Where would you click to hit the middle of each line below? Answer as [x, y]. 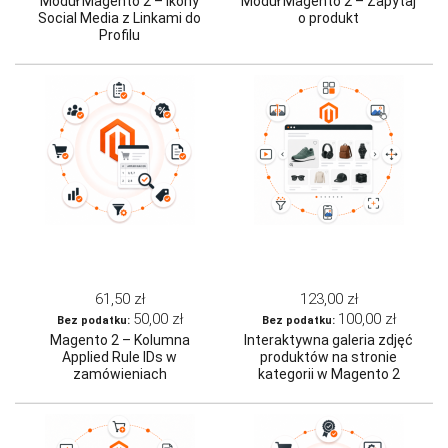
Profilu [119, 35]
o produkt [328, 18]
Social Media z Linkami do [119, 18]
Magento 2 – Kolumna [119, 340]
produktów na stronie [328, 357]
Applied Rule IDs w [119, 357]
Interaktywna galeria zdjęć [328, 340]
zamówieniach [119, 374]
